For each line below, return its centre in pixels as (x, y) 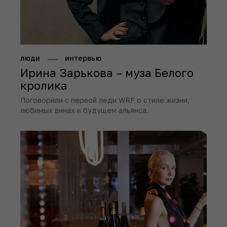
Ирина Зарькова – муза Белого (107, 72)
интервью (83, 58)
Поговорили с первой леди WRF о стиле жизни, (105, 100)
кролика (44, 85)
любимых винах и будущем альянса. (84, 110)
